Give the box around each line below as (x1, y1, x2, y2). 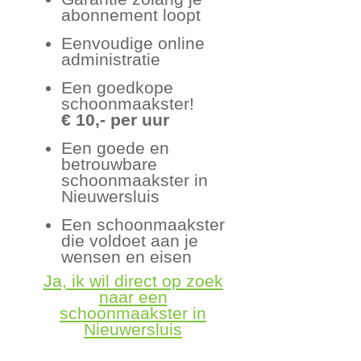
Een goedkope (61, 77, 174, 97)
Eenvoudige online (61, 33, 205, 52)
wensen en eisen (61, 247, 193, 266)
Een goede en (61, 138, 170, 157)
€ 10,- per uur (61, 110, 170, 129)
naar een (98, 288, 168, 307)
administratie (61, 49, 161, 68)
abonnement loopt (61, 5, 201, 24)
